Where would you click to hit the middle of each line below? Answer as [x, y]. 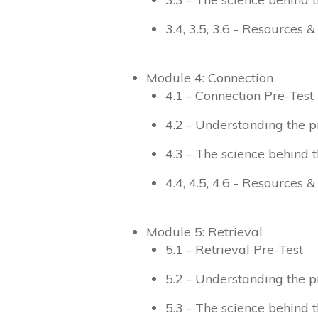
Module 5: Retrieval [204, 232]
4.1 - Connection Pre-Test [240, 96]
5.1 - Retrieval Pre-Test [234, 250]
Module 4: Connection [210, 78]
